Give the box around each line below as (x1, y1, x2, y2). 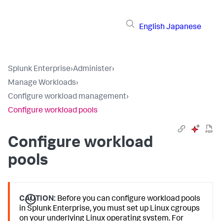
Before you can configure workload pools (56, 195, 201, 203)
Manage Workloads (8, 79, 76, 87)
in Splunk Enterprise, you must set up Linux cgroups (19, 205, 200, 213)
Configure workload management (8, 93, 126, 101)
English (139, 23, 165, 32)
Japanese (166, 23, 201, 32)
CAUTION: (19, 195, 56, 203)
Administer (73, 66, 112, 74)
